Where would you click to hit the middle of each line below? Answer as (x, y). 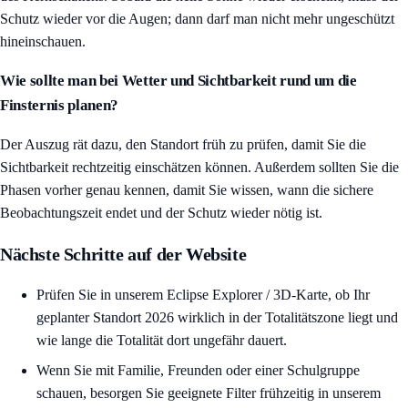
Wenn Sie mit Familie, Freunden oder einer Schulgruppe (198, 371)
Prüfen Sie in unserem (102, 295)
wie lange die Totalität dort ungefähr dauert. (162, 341)
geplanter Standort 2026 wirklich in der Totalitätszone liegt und (217, 318)
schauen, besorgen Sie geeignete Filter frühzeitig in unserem (209, 393)
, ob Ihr (349, 295)
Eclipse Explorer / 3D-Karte (247, 295)
